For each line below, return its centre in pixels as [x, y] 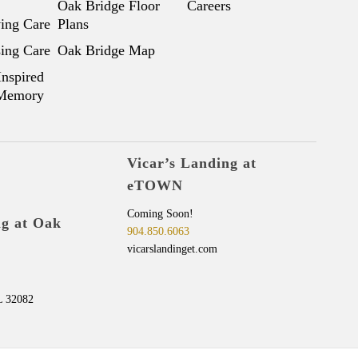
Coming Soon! [161, 214]
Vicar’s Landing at [192, 163]
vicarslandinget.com [173, 249]
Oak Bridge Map [106, 51]
